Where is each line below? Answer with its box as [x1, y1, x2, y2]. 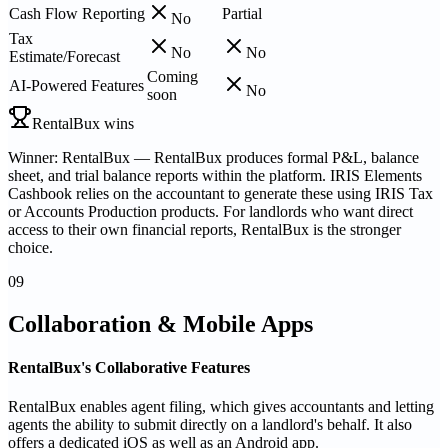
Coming [147, 67, 198, 85]
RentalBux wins [32, 114, 134, 132]
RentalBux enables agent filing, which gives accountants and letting [8, 398, 434, 416]
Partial [222, 4, 262, 22]
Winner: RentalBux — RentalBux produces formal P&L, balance [8, 148, 419, 166]
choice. [8, 238, 53, 256]
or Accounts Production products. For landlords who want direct [8, 202, 413, 220]
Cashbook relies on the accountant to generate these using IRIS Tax [8, 184, 433, 202]
